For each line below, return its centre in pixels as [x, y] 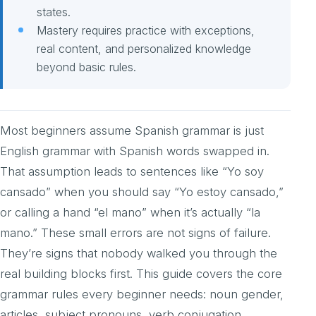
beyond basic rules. [86, 67]
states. [54, 12]
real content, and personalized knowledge [144, 49]
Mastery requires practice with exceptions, [146, 31]
